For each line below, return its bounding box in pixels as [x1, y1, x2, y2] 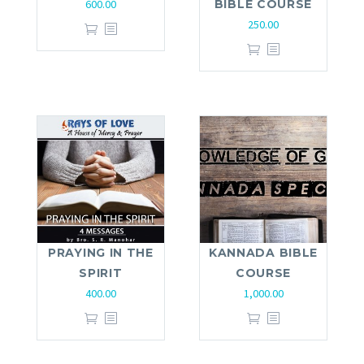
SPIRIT [79, 265, 123, 280]
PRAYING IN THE [48, 245, 154, 260]
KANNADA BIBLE [208, 245, 318, 260]
